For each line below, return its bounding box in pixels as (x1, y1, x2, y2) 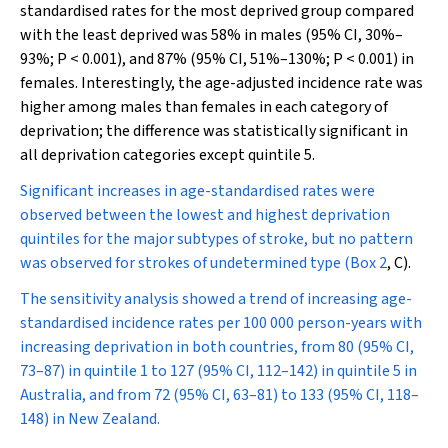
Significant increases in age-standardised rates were (20, 180, 375, 202)
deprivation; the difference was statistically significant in (20, 120, 408, 142)
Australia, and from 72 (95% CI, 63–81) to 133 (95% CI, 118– (20, 384, 419, 406)
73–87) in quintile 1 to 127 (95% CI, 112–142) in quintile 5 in (20, 360, 417, 382)
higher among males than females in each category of (20, 96, 388, 118)
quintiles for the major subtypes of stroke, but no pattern (20, 228, 413, 250)
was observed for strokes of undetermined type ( (20, 252, 350, 274)
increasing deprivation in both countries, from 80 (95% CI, (20, 336, 414, 358)
